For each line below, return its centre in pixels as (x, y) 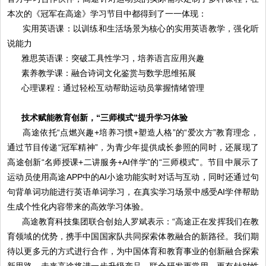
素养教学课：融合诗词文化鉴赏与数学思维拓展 (109, 73)
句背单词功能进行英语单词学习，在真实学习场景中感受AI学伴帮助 (133, 191)
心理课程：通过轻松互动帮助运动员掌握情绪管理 (113, 88)
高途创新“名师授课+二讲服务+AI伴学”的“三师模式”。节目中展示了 (133, 162)
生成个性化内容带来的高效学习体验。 (78, 206)
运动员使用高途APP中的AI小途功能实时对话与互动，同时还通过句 (133, 177)
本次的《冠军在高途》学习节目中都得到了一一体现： (107, 13)
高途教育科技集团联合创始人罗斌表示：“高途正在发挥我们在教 (140, 221)
